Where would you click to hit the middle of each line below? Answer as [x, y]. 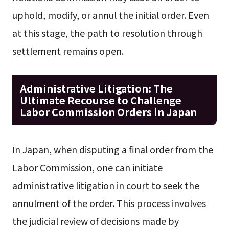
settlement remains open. [68, 51]
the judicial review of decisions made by [95, 221]
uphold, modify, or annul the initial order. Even [110, 15]
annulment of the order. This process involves [109, 203]
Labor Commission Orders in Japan [108, 111]
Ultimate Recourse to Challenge [100, 100]
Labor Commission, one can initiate [87, 167]
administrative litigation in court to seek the [106, 185]
